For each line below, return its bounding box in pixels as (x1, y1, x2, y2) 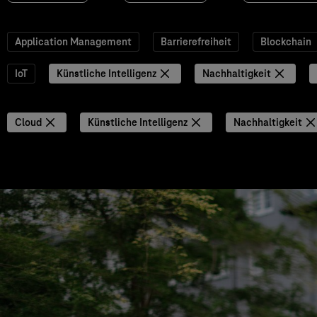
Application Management (15, 35, 132, 48)
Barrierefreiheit (161, 35, 231, 48)
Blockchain (260, 35, 311, 48)
